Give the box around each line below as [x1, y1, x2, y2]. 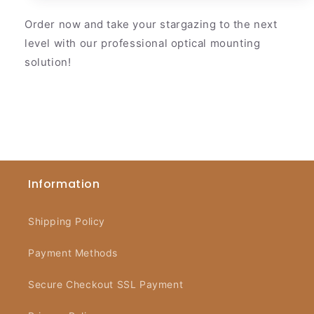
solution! [25, 55, 71, 69]
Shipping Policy [28, 215, 105, 227]
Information [28, 176, 100, 192]
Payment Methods [28, 247, 118, 259]
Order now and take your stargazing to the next [25, 17, 278, 31]
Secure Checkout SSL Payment [28, 278, 184, 290]
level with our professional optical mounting [25, 36, 261, 50]
